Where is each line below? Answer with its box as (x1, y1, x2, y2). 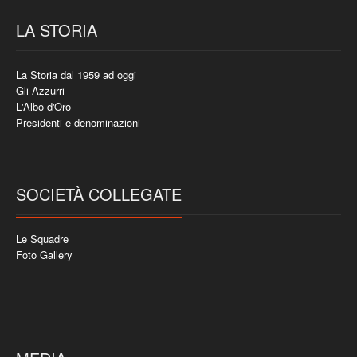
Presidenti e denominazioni (16, 114, 140, 130)
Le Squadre (16, 230, 69, 246)
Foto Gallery (16, 246, 73, 262)
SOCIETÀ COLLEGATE (16, 182, 182, 206)
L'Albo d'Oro (16, 98, 71, 114)
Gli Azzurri (16, 82, 65, 98)
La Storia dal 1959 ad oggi (16, 66, 136, 82)
